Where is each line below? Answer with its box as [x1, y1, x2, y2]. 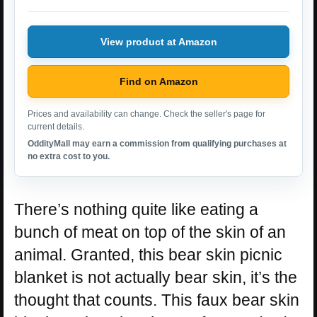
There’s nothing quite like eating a [14, 200, 258, 219]
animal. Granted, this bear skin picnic [14, 246, 282, 265]
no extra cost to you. [28, 151, 110, 162]
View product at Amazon [100, 35, 217, 47]
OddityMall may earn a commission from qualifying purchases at [28, 139, 287, 149]
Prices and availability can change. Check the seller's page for [28, 109, 265, 120]
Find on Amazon [119, 75, 198, 87]
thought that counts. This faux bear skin [14, 291, 299, 310]
